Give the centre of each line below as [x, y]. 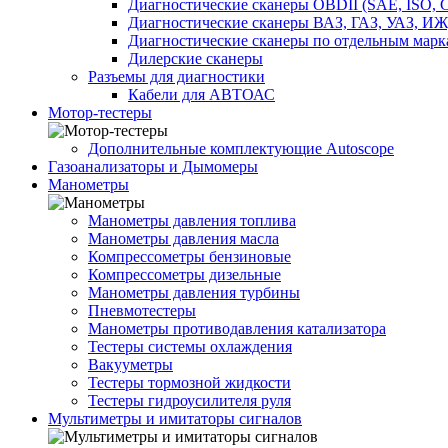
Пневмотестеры [142, 311]
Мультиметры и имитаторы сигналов [175, 419]
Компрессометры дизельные [184, 275]
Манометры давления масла [183, 239]
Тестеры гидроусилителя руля [189, 401]
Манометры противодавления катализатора [237, 329]
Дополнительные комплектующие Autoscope [241, 149]
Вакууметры [130, 365]
